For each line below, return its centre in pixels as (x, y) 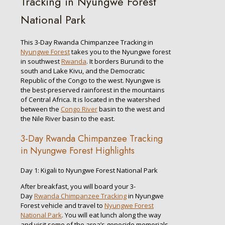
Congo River (79, 109)
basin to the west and (131, 109)
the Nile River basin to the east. (68, 119)
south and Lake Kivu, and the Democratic (83, 71)
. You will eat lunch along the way (111, 215)
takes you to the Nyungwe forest (120, 52)
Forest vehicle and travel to (63, 206)
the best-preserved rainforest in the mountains (93, 90)
